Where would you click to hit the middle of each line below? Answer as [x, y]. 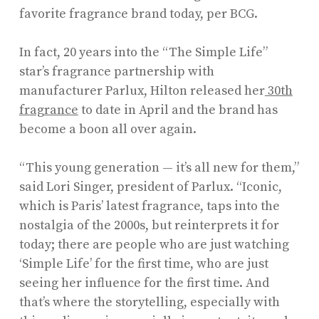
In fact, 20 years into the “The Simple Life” [143, 52]
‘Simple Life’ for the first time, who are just [143, 263]
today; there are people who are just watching [154, 244]
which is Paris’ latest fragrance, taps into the [149, 206]
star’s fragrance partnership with [116, 71]
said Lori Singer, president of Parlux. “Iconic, [150, 187]
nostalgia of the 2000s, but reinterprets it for [149, 225]
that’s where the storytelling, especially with [149, 302]
